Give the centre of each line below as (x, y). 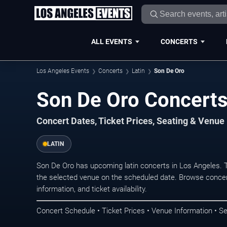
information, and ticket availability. (92, 189)
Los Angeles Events (63, 71)
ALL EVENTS (111, 41)
